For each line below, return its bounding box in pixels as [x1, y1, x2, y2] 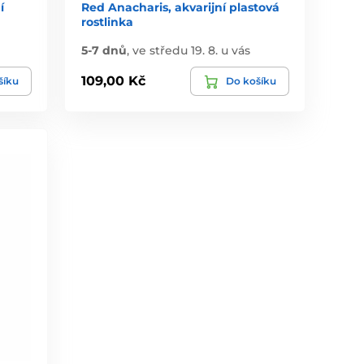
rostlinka [81, 14, 134, 29]
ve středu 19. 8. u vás [132, 42, 251, 58]
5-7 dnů [81, 42, 128, 58]
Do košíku [225, 74, 276, 87]
